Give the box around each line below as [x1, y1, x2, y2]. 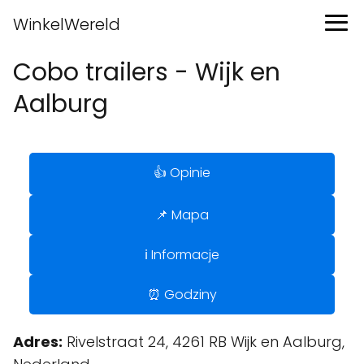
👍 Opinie [154, 163, 210, 182]
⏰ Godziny [147, 285, 217, 304]
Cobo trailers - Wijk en [13, 55, 280, 89]
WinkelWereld [13, 13, 120, 36]
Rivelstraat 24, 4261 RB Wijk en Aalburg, [63, 331, 344, 352]
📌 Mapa [155, 206, 209, 224]
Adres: [13, 331, 63, 352]
